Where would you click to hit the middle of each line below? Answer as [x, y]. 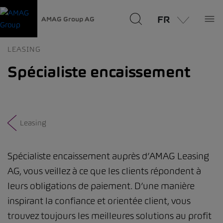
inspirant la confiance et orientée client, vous [99, 201]
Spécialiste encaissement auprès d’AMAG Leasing [108, 156]
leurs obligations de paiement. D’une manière [101, 186]
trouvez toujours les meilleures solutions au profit [110, 216]
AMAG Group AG [68, 19]
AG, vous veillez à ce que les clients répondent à [104, 171]
